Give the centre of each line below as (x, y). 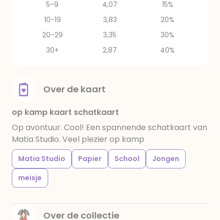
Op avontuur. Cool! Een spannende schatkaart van (110, 127)
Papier (90, 159)
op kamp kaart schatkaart (65, 112)
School (127, 159)
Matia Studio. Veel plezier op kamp (78, 139)
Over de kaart (74, 89)
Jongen (166, 159)
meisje (30, 178)
